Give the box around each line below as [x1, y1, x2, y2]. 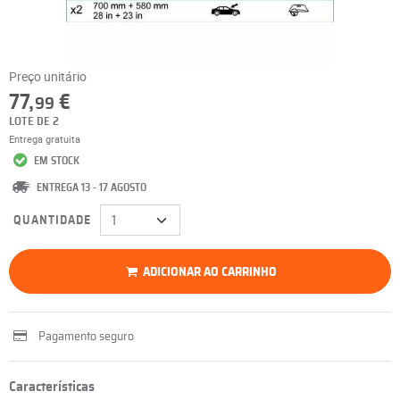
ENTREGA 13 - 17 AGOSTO [37, 182, 146, 193]
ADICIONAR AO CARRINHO [143, 265, 278, 279]
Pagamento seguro [38, 330, 134, 343]
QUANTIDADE [13, 213, 91, 227]
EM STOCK [31, 155, 80, 166]
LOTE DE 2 [9, 116, 59, 128]
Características [9, 379, 95, 394]
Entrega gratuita [9, 132, 80, 146]
